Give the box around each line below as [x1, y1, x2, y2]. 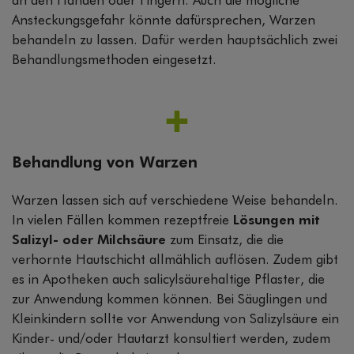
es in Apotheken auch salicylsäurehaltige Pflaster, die [12, 273, 325, 288]
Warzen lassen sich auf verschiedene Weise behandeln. [12, 194, 338, 209]
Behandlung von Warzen [12, 155, 198, 171]
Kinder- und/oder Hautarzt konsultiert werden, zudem [12, 333, 330, 347]
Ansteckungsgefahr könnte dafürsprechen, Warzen [12, 14, 315, 28]
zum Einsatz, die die [170, 234, 284, 248]
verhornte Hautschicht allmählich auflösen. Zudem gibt [12, 254, 338, 268]
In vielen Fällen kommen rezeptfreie [12, 214, 233, 228]
